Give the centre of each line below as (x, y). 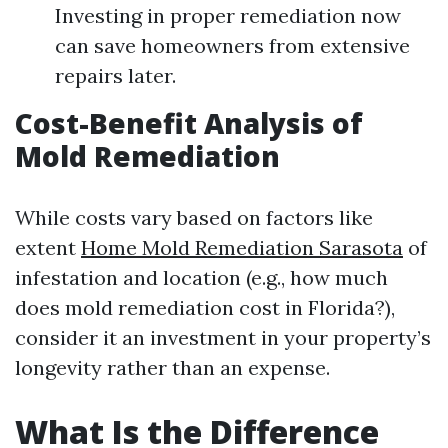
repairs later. (115, 75)
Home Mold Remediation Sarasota (242, 247)
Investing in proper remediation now (228, 15)
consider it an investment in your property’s (223, 337)
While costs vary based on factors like (194, 217)
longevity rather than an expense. (172, 367)
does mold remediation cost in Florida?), (205, 307)
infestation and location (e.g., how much (201, 277)
